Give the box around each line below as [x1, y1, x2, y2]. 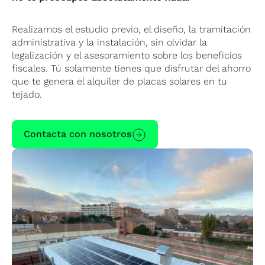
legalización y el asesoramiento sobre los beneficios [12, 50, 243, 62]
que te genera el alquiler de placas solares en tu [12, 76, 228, 88]
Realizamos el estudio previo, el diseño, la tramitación [12, 24, 251, 35]
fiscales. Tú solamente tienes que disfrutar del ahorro [12, 63, 251, 75]
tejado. [12, 89, 43, 101]
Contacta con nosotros [24, 128, 132, 140]
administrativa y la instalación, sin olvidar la [12, 37, 208, 49]
